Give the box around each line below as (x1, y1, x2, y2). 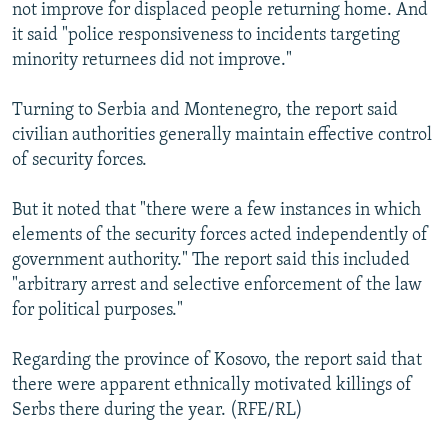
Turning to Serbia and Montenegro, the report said (12, 100, 398, 120)
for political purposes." (12, 300, 183, 320)
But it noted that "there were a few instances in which (12, 200, 421, 220)
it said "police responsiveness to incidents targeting (12, 25, 400, 45)
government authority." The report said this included (12, 250, 410, 270)
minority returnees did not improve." (12, 50, 292, 70)
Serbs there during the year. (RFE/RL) (12, 400, 303, 420)
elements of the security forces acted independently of (12, 225, 428, 245)
